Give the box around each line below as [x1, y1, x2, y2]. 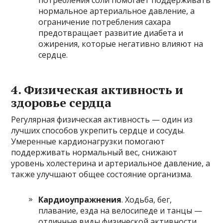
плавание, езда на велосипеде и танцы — [38, 205, 203, 216]
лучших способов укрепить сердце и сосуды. [11, 124, 185, 136]
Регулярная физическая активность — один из [11, 113, 193, 125]
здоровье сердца [11, 94, 112, 111]
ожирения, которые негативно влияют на [38, 38, 204, 49]
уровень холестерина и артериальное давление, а [11, 157, 211, 169]
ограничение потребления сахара [38, 16, 171, 27]
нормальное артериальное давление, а [38, 5, 195, 16]
